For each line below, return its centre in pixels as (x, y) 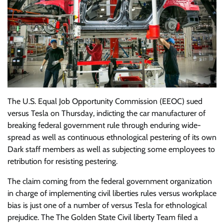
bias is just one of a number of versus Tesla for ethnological (107, 205)
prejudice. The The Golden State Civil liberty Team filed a (103, 217)
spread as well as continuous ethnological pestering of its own (112, 137)
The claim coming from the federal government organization (110, 181)
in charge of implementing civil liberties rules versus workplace (112, 193)
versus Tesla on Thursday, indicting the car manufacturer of (106, 113)
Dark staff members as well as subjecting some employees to (111, 149)
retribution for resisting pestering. (62, 161)
